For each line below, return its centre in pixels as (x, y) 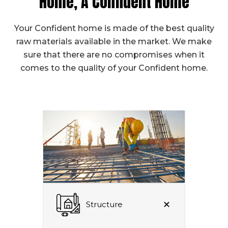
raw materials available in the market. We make (114, 41)
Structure (104, 204)
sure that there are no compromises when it (114, 54)
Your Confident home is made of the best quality (114, 28)
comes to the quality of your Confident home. (114, 68)
